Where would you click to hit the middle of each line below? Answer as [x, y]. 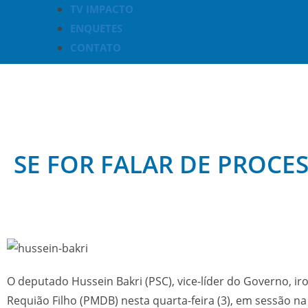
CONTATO [96, 47]
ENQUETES [96, 28]
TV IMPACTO [102, 9]
